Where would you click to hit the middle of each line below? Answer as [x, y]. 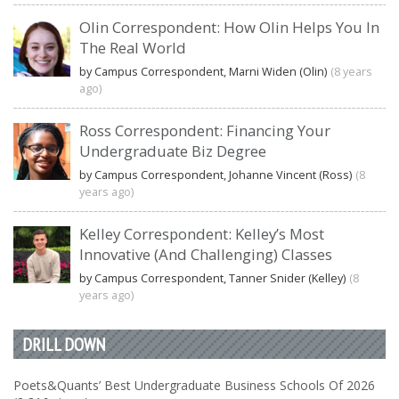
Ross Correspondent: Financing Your [205, 130]
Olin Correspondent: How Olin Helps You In [229, 27]
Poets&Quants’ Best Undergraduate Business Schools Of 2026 [194, 385]
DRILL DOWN [64, 344]
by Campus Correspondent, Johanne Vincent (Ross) [216, 175]
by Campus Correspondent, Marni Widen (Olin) [203, 71]
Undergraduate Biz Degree [173, 151]
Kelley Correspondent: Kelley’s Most [202, 233]
